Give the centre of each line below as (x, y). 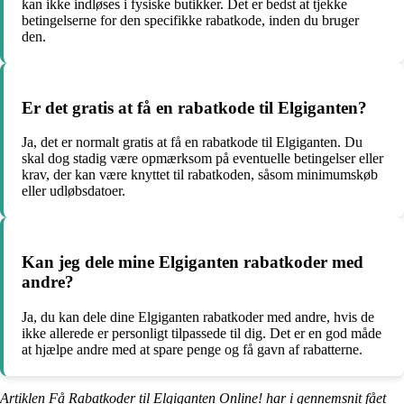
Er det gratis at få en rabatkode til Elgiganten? (194, 107)
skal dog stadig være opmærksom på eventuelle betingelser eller (202, 159)
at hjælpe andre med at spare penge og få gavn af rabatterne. (192, 349)
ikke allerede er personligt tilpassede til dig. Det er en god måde (202, 333)
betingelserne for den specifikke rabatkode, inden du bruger (190, 20)
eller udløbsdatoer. (73, 191)
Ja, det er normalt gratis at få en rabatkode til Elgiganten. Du (192, 142)
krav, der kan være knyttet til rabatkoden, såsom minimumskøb (200, 175)
